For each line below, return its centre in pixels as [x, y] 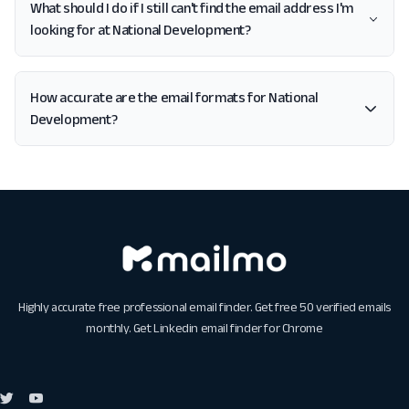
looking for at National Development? [141, 30]
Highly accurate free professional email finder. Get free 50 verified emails [204, 307]
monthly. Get [120, 328]
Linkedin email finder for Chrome [238, 328]
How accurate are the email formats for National [174, 97]
